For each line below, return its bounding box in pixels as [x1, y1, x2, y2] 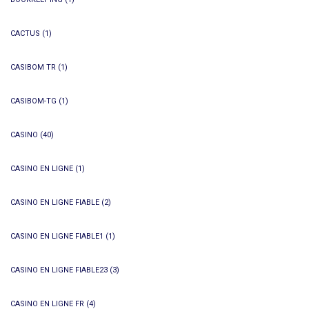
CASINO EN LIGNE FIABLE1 [10, 232, 103, 241]
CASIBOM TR [10, 63, 56, 72]
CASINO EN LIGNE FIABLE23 [10, 266, 108, 275]
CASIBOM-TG [10, 97, 57, 106]
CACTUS [10, 29, 40, 38]
